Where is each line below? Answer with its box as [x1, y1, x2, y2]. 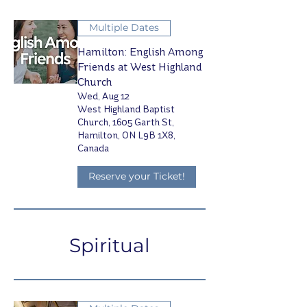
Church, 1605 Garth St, [77, 116, 174, 128]
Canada [77, 142, 109, 154]
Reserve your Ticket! [88, 170, 185, 183]
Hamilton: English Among [77, 45, 204, 58]
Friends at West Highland [77, 60, 202, 73]
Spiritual [69, 233, 150, 257]
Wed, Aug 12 [77, 90, 130, 102]
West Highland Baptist [77, 103, 175, 115]
